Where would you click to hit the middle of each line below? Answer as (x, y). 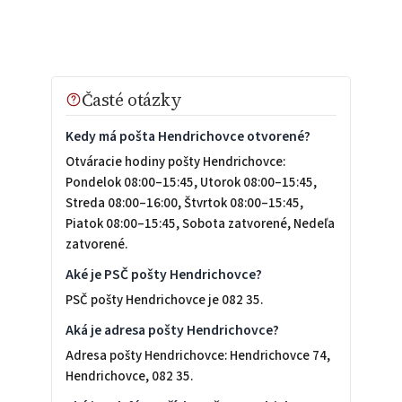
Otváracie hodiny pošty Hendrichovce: (175, 162)
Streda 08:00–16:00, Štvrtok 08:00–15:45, (184, 204)
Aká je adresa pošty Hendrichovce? (172, 331)
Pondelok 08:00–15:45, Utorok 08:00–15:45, (191, 183)
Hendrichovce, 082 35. (129, 377)
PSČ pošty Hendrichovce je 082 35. (164, 301)
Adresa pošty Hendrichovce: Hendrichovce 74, (197, 356)
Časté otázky (131, 100)
